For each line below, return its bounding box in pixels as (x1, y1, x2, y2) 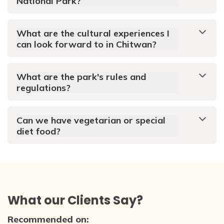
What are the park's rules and (16, 71, 146, 83)
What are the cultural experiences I (16, 27, 169, 39)
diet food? (16, 125, 60, 137)
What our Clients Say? (7, 192, 143, 209)
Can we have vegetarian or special (16, 114, 165, 126)
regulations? (16, 82, 70, 94)
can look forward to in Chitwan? (16, 38, 156, 50)
